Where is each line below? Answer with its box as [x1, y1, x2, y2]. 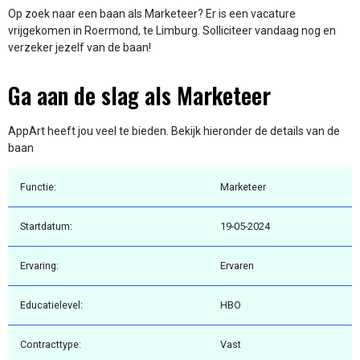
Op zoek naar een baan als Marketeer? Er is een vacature [8, 7, 296, 21]
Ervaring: [20, 260, 59, 272]
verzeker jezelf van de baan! [8, 41, 151, 55]
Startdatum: [20, 220, 72, 233]
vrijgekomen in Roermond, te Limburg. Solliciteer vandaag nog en [8, 24, 336, 38]
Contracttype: [20, 338, 81, 351]
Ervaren [220, 260, 254, 272]
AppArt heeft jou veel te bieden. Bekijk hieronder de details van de [8, 124, 340, 137]
